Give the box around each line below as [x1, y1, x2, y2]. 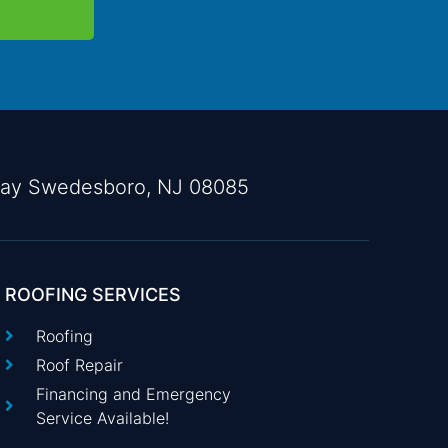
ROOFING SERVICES [5, 283, 182, 305]
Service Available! [35, 407, 169, 428]
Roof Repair [35, 354, 123, 375]
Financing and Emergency [35, 383, 231, 404]
